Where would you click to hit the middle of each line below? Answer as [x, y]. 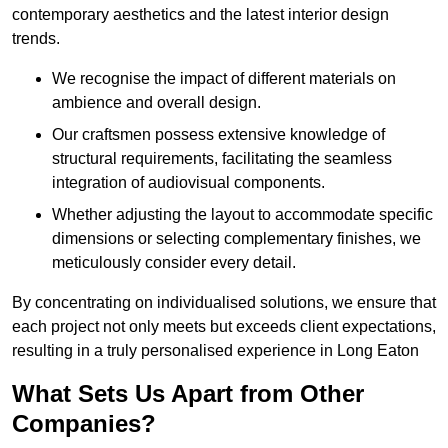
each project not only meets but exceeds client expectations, [224, 327]
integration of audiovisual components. [188, 183]
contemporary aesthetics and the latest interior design [200, 15]
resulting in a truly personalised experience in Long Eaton [215, 351]
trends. [36, 39]
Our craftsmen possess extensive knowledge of [218, 135]
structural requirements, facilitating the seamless [222, 159]
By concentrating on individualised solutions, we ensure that [224, 303]
